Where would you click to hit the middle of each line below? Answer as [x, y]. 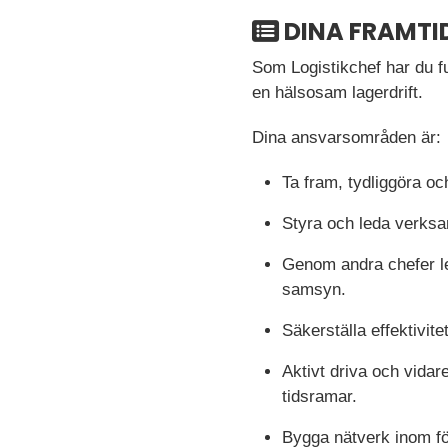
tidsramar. [319, 396]
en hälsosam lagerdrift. [337, 92]
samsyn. [314, 289]
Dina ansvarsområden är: [346, 137]
